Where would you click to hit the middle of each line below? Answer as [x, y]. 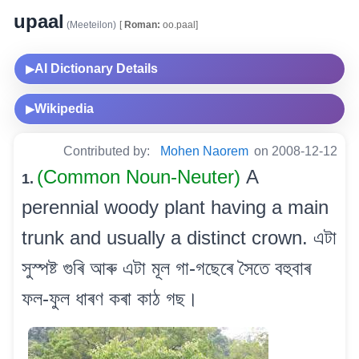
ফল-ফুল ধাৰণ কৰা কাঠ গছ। [110, 298]
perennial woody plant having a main [175, 207]
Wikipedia [64, 108]
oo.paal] [179, 24]
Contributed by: [108, 151]
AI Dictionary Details [96, 68]
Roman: [141, 24]
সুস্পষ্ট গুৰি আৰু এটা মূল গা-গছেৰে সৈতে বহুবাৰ [166, 268]
